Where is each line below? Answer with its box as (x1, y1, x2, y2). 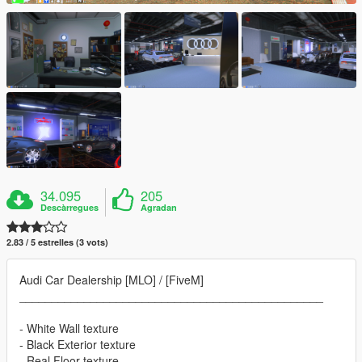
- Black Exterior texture (19, 336, 136, 353)
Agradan (141, 201, 178, 214)
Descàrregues (40, 201, 99, 214)
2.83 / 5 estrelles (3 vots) (6, 236, 108, 249)
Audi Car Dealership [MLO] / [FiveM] (19, 271, 204, 288)
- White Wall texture (19, 320, 119, 337)
